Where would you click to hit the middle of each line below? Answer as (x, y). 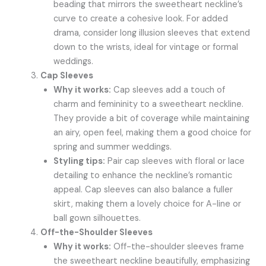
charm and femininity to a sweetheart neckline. (149, 104)
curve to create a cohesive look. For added (141, 18)
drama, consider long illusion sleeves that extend (152, 33)
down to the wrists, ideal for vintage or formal (146, 47)
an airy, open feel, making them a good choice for (153, 132)
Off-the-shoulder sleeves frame (178, 246)
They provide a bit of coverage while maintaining (152, 118)
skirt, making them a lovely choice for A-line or (148, 204)
